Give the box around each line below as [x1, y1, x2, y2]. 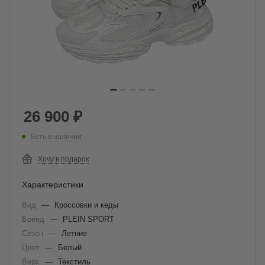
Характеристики [22, 179, 83, 189]
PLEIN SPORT [63, 214, 114, 224]
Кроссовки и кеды [54, 200, 118, 209]
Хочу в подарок [38, 154, 89, 163]
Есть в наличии [31, 132, 82, 141]
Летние [62, 228, 87, 238]
